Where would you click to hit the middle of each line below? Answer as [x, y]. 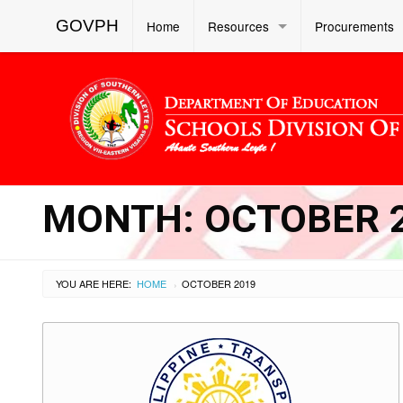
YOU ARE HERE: [94, 283]
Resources [238, 26]
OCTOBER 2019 [219, 283]
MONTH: [123, 219]
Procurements [354, 26]
